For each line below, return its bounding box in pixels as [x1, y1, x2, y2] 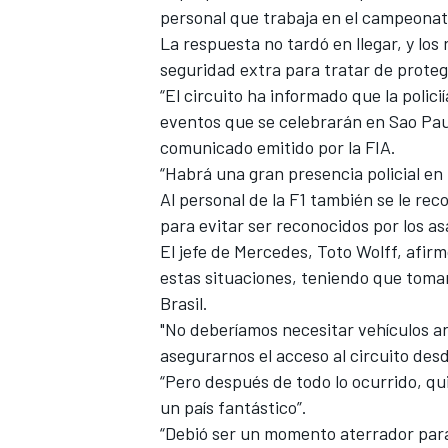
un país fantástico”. [160, 396, 307, 419]
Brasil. [160, 292, 208, 315]
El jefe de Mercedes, [160, 240, 317, 263]
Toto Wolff [317, 240, 397, 263]
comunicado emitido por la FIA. [160, 136, 396, 159]
